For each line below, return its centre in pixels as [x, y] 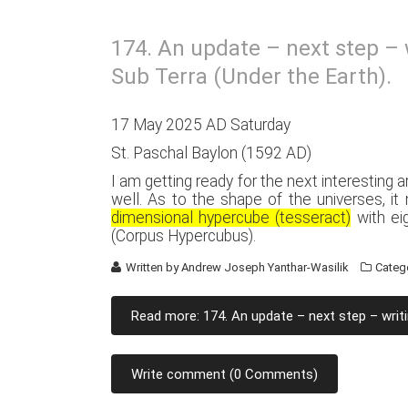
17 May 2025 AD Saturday [201, 125]
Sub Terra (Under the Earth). [251, 76]
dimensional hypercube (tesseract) [231, 218]
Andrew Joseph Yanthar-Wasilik [265, 267]
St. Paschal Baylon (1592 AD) [211, 153]
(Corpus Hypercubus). [184, 236]
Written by [153, 267]
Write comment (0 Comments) [224, 374]
